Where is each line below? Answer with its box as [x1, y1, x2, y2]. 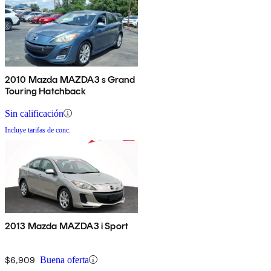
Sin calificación [5, 108, 64, 119]
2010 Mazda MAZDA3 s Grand [5, 73, 135, 85]
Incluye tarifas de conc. [5, 125, 71, 134]
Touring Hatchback [5, 85, 86, 97]
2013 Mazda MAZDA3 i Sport [5, 220, 128, 232]
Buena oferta [40, 254, 89, 265]
